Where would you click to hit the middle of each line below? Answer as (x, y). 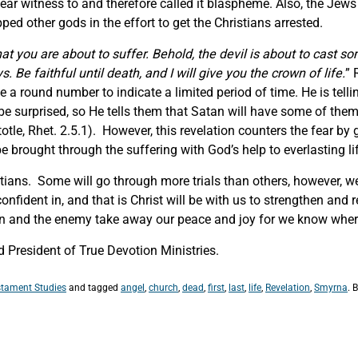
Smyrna (331, 287)
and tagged (93, 287)
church (163, 287)
